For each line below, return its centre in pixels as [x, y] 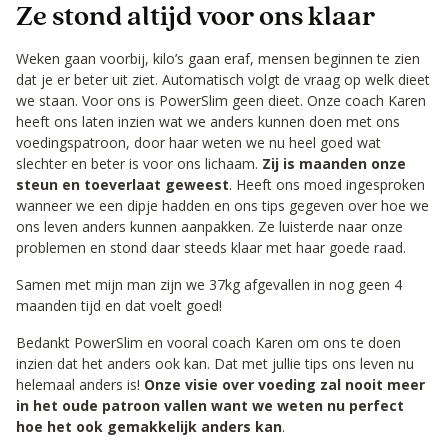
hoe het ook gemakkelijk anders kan [149, 427]
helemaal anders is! [80, 385]
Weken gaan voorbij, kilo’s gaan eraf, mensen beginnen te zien [218, 59]
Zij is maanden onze [334, 164]
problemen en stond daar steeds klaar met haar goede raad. [211, 248]
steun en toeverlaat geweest [122, 185]
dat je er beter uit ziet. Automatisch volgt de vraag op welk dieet [223, 80]
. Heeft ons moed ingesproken [327, 185]
